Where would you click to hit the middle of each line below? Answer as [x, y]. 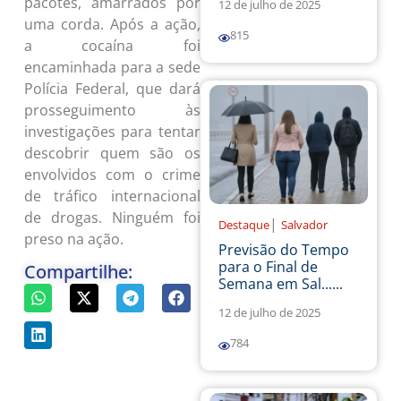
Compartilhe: [78, 272]
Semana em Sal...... [281, 284]
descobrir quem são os [112, 153]
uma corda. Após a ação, [112, 24]
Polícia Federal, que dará [112, 88]
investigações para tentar [112, 131]
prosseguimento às [112, 110]
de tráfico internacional [112, 196]
